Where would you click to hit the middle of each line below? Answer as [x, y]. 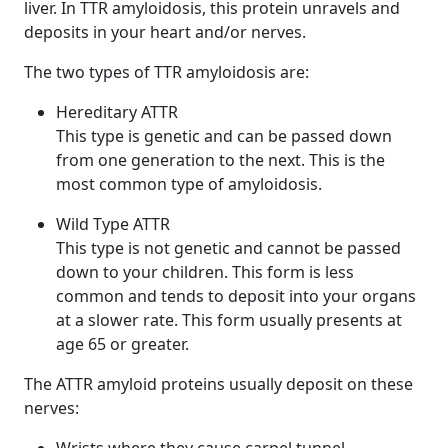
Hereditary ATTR [117, 112]
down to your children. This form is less [205, 272]
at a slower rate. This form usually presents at [229, 320]
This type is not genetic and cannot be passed [228, 248]
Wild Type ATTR [113, 224]
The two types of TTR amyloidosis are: [166, 72]
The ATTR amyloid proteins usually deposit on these [218, 384]
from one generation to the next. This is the [220, 160]
